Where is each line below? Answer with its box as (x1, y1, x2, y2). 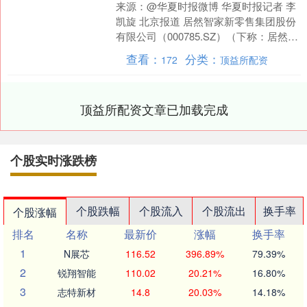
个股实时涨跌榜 (10, 151, 97, 170)
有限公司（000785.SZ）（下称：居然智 (116, 29, 299, 44)
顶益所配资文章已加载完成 (80, 100, 228, 119)
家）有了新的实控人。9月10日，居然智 (116, 44, 297, 59)
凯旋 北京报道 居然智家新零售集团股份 (116, 14, 297, 29)
